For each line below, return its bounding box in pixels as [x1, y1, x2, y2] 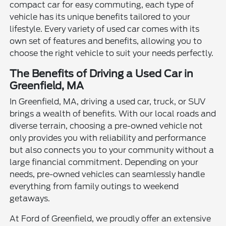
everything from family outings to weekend [10, 182, 179, 192]
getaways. [10, 194, 50, 204]
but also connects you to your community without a [10, 145, 214, 155]
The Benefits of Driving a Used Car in [10, 68, 194, 80]
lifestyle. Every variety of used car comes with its [10, 24, 200, 34]
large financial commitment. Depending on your [10, 157, 199, 167]
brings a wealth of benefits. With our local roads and [10, 109, 216, 119]
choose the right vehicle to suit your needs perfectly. [10, 48, 214, 59]
